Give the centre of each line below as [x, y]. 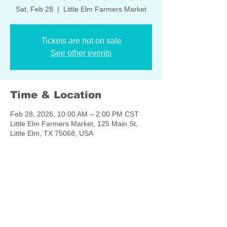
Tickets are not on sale [81, 41]
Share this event [55, 190]
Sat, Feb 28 [34, 9]
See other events [81, 53]
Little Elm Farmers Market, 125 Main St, [74, 124]
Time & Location [56, 95]
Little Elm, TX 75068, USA [52, 133]
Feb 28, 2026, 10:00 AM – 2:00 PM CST [74, 114]
